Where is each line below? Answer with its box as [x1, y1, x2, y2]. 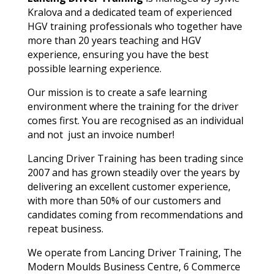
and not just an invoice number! [27, 127, 174, 141]
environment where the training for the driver [27, 99, 239, 113]
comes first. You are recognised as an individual [27, 113, 243, 127]
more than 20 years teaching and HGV [27, 33, 201, 47]
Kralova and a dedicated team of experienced [27, 5, 232, 19]
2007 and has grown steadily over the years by [27, 165, 240, 179]
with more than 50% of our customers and [27, 193, 221, 207]
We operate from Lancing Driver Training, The [27, 245, 242, 259]
